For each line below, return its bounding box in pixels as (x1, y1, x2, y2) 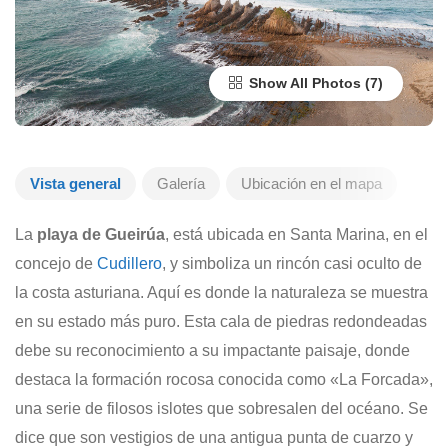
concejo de (15, 255, 97, 272)
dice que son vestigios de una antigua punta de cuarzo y (15, 429, 413, 446)
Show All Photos (245, 75, 361, 91)
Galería (157, 175, 205, 192)
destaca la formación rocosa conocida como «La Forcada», (15, 371, 433, 388)
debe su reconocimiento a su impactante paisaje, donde (15, 342, 410, 359)
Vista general (30, 175, 121, 192)
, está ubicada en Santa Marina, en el (165, 226, 428, 243)
